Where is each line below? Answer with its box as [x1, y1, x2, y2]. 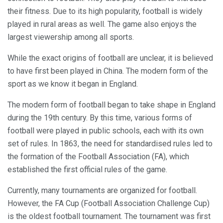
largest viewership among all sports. [7, 32, 134, 42]
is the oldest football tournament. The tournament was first [7, 212, 211, 222]
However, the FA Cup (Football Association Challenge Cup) [7, 199, 210, 209]
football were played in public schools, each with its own [7, 126, 204, 136]
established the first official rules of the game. [7, 165, 167, 175]
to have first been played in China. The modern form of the [7, 66, 208, 76]
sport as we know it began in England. [7, 79, 138, 89]
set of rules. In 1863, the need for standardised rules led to [7, 139, 213, 149]
